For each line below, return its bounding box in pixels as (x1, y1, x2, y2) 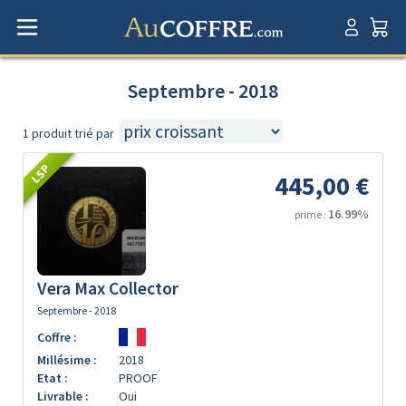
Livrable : (37, 388, 89, 404)
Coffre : (37, 329, 77, 345)
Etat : (37, 370, 68, 386)
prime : (295, 208, 328, 221)
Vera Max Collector (37, 277, 179, 299)
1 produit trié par (23, 125, 114, 141)
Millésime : (37, 352, 97, 368)
